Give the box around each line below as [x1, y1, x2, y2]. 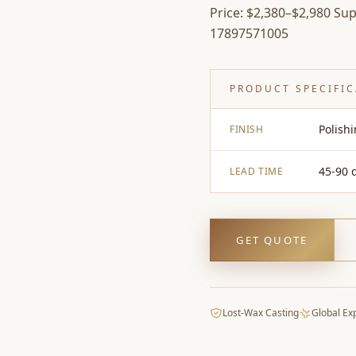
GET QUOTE [236, 232, 308, 247]
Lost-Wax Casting [222, 306, 299, 319]
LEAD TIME [230, 164, 284, 178]
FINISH [230, 122, 264, 136]
